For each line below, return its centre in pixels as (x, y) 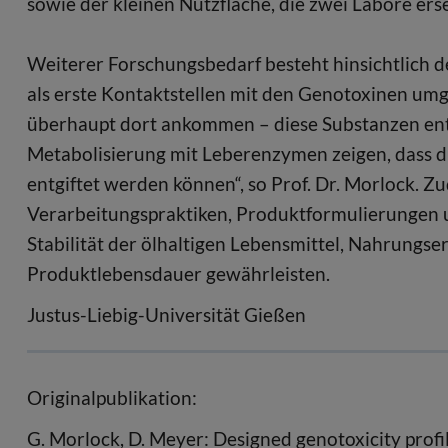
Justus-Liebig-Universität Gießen (166, 314)
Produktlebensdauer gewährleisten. (178, 273)
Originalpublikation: (112, 397)
